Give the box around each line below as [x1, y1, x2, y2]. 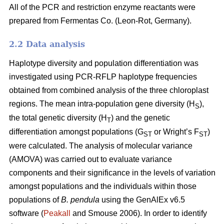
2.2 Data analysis [9, 39, 85, 49]
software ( [9, 208, 43, 217]
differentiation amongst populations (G [9, 127, 143, 136]
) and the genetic [111, 113, 170, 122]
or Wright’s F [152, 127, 199, 136]
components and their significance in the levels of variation [9, 168, 215, 177]
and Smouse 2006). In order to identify [70, 208, 207, 217]
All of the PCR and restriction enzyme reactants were [9, 2, 195, 11]
